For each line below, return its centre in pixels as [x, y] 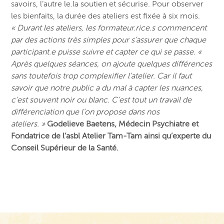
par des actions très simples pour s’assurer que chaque [109, 40]
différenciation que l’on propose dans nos [85, 112]
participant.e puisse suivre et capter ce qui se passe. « [106, 52]
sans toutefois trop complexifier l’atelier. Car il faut [101, 76]
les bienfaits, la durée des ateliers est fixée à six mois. [106, 16]
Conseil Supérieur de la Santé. [65, 148]
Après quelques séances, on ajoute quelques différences [112, 64]
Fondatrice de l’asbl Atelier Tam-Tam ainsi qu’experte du [111, 136]
